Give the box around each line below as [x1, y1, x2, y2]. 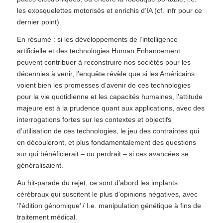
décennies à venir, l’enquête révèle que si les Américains [16, 69, 195, 78]
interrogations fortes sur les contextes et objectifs [16, 115, 171, 123]
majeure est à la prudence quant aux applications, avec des [16, 104, 205, 112]
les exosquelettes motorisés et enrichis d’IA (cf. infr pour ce [16, 6, 202, 15]
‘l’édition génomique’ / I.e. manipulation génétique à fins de [16, 201, 201, 210]
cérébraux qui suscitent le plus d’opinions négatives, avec [16, 190, 198, 198]
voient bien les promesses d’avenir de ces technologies [16, 81, 191, 89]
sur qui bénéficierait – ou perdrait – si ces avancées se [16, 149, 189, 158]
